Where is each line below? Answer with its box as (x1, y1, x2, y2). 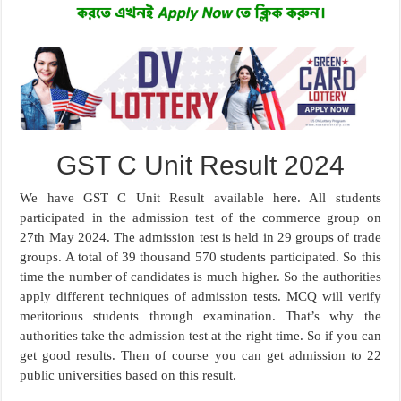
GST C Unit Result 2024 (55, 149, 345, 180)
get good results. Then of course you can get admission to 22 (20, 347, 381, 363)
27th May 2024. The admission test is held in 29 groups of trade (20, 229, 381, 244)
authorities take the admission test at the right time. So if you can (20, 328, 381, 343)
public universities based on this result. (20, 367, 237, 382)
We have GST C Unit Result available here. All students (20, 190, 381, 205)
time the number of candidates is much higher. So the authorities (20, 269, 381, 284)
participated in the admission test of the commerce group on (20, 209, 381, 225)
